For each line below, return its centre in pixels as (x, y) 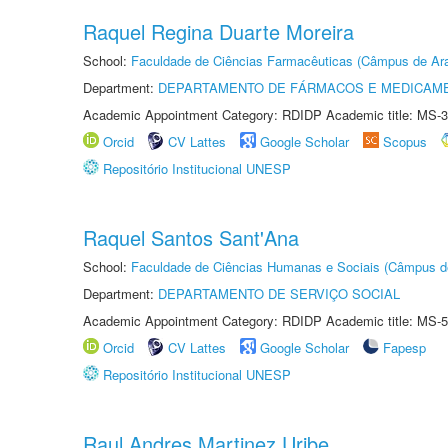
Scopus (405, 141)
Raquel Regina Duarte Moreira (218, 31)
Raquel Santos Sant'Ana (191, 237)
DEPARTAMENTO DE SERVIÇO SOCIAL (279, 293)
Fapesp (404, 347)
